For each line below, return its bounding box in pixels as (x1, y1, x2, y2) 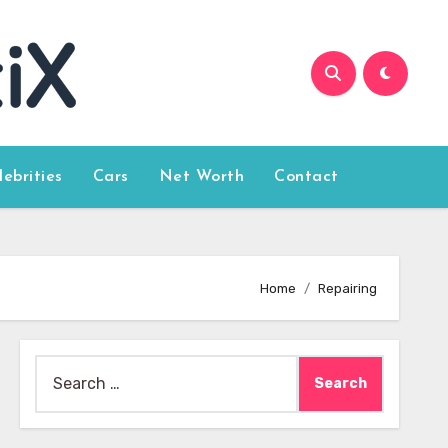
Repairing (318, 280, 377, 296)
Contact (274, 169, 339, 185)
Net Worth (158, 169, 245, 185)
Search (33, 358, 87, 377)
